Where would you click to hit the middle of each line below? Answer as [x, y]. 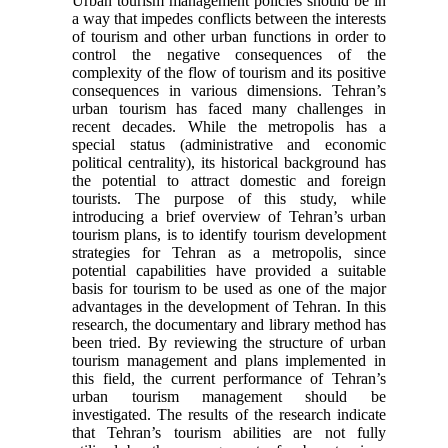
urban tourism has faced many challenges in [229, 108]
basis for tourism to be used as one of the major [229, 288]
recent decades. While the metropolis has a [229, 126]
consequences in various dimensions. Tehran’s [229, 90]
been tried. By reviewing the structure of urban [229, 342]
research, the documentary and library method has [229, 324]
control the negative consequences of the [229, 54]
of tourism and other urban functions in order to [229, 36]
